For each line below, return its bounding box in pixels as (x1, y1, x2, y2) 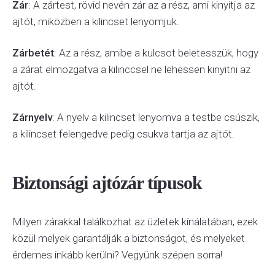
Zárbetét (12, 47, 54, 59)
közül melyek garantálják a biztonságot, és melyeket (12, 232, 245, 244)
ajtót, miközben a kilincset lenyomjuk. (12, 15, 179, 28)
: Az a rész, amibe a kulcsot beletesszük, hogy (54, 47, 258, 59)
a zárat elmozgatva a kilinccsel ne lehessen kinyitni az (12, 63, 250, 76)
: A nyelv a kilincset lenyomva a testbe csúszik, (52, 111, 260, 123)
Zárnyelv (12, 111, 52, 123)
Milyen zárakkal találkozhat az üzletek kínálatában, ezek (12, 215, 258, 228)
